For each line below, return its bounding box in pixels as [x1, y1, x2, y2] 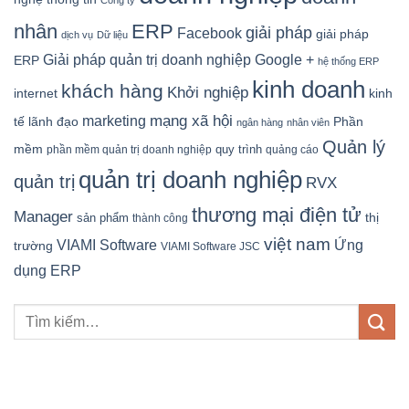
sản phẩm [77, 211, 129, 225]
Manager [14, 208, 73, 226]
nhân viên [287, 117, 330, 129]
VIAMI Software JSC [161, 240, 260, 254]
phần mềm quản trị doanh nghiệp [47, 143, 212, 157]
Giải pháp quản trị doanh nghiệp [43, 52, 251, 68]
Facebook [177, 26, 242, 42]
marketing [82, 113, 146, 130]
